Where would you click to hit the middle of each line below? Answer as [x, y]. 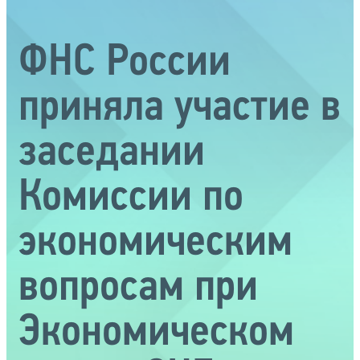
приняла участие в [180, 108]
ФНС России [125, 63]
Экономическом [156, 333]
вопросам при [138, 288]
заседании [112, 153]
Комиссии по [131, 198]
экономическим [155, 243]
